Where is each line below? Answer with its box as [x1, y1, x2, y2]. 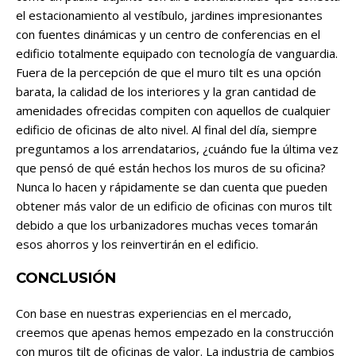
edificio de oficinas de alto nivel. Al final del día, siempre [16, 122, 317, 138]
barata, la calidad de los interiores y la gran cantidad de [16, 83, 316, 100]
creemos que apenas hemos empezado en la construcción [16, 324, 334, 341]
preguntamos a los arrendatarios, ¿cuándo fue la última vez [16, 141, 339, 157]
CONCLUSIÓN [16, 269, 116, 288]
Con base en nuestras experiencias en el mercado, [16, 305, 292, 322]
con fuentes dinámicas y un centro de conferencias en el [16, 26, 320, 43]
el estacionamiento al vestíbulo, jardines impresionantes [16, 7, 323, 24]
